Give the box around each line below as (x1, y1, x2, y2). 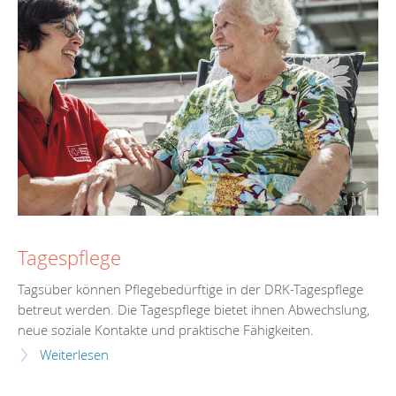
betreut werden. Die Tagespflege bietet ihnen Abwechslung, (18, 301, 369, 319)
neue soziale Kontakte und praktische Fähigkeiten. (18, 322, 314, 339)
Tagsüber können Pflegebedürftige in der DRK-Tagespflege (18, 281, 363, 299)
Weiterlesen (40, 346, 109, 364)
